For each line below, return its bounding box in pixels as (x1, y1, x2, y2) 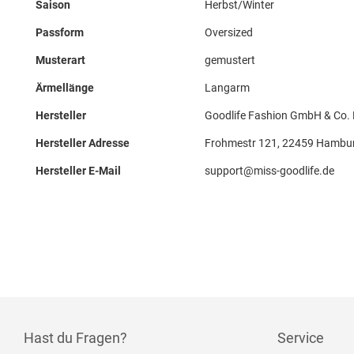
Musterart (36, 54, 85, 66)
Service (277, 330, 324, 346)
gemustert (205, 54, 255, 66)
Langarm (205, 81, 250, 94)
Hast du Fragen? (24, 330, 127, 346)
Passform (36, 26, 84, 39)
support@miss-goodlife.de (205, 164, 334, 177)
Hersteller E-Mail (36, 164, 121, 177)
